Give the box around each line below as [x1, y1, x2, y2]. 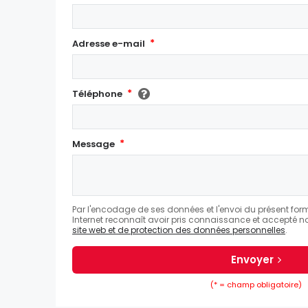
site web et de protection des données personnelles [72, 224, 285, 236]
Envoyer [230, 252, 274, 267]
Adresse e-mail [72, 37, 145, 51]
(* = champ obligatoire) [210, 279, 302, 291]
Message [72, 137, 115, 151]
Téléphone [72, 87, 122, 101]
